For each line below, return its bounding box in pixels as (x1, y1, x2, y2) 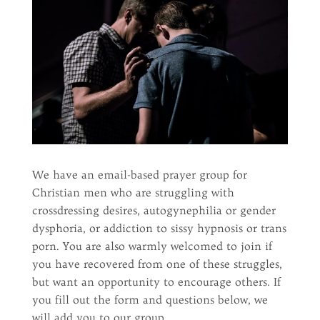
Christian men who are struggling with (31, 185, 234, 199)
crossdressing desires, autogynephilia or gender (31, 203, 276, 217)
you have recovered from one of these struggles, (31, 256, 282, 271)
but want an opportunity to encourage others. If (31, 274, 281, 289)
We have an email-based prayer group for (31, 167, 247, 181)
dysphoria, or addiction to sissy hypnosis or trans (31, 221, 286, 235)
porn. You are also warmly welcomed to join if (31, 239, 272, 253)
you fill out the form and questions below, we (31, 292, 268, 306)
